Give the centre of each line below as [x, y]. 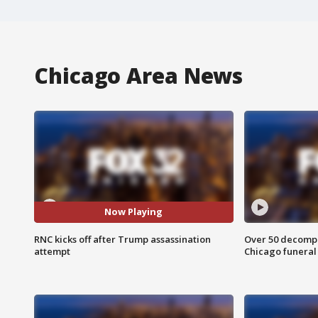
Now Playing [134, 212]
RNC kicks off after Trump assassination [122, 239]
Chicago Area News [139, 75]
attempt [52, 251]
